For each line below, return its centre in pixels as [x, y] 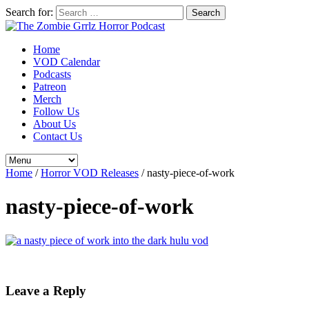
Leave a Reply [46, 290]
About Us [54, 124]
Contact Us [58, 136]
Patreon [50, 87]
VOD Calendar [67, 62]
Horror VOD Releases [90, 173]
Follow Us [56, 111]
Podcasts [52, 74]
